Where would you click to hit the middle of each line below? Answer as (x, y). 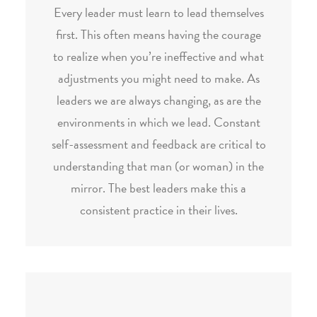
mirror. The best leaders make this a (158, 188)
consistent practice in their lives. (158, 210)
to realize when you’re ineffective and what (158, 56)
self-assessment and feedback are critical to (158, 144)
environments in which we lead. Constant (158, 122)
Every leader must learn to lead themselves (158, 12)
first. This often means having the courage (158, 34)
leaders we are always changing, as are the (158, 100)
